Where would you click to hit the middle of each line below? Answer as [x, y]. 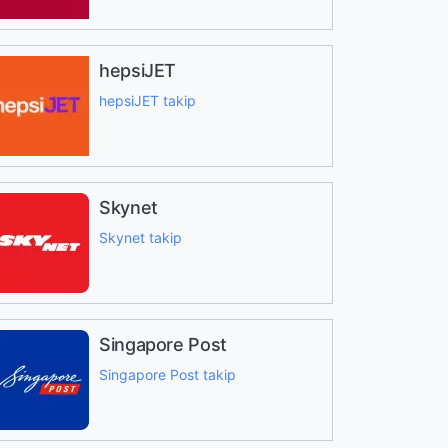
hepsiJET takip [147, 100]
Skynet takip [140, 237]
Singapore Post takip [167, 374]
